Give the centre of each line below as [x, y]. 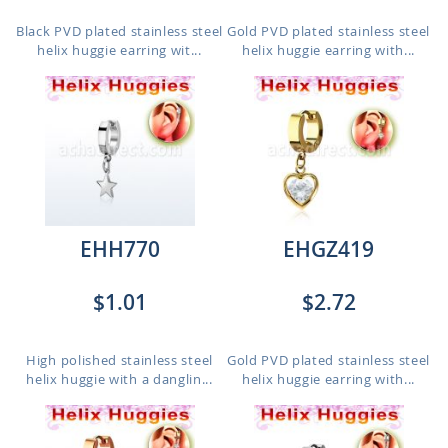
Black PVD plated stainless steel [119, 31]
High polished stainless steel [119, 360]
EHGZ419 [328, 249]
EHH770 [119, 249]
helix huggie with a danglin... [119, 379]
